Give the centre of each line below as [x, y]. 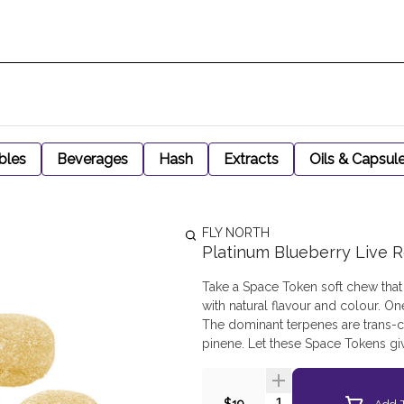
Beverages [92, 159]
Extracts [251, 159]
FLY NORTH [236, 233]
